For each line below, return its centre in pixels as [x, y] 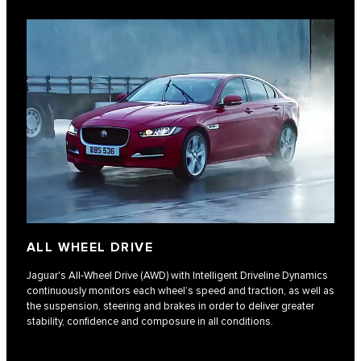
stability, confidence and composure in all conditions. [150, 321]
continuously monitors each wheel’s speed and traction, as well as [180, 290]
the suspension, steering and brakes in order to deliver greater [170, 306]
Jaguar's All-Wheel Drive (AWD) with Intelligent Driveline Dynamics [177, 275]
